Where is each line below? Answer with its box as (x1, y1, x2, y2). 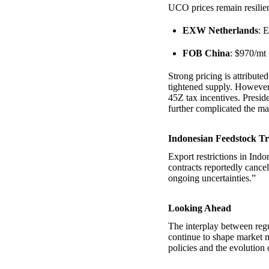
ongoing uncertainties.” (168, 172, 256, 183)
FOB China (183, 47, 230, 58)
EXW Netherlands (183, 25, 258, 35)
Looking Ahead (168, 202, 231, 213)
